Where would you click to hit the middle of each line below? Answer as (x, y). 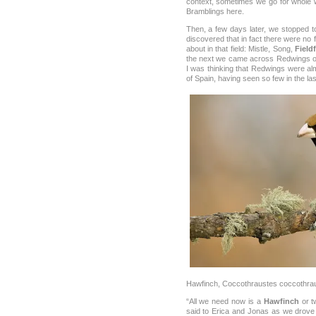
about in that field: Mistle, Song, (240, 49)
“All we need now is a (225, 302)
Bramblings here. (215, 11)
